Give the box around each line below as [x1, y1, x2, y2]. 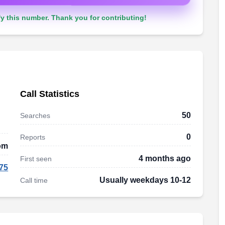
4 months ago [138, 154, 191, 163]
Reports [20, 133, 46, 141]
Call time [20, 176, 48, 184]
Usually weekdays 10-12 [99, 176, 191, 184]
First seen [20, 155, 52, 163]
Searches [20, 111, 51, 120]
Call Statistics [20, 89, 80, 99]
